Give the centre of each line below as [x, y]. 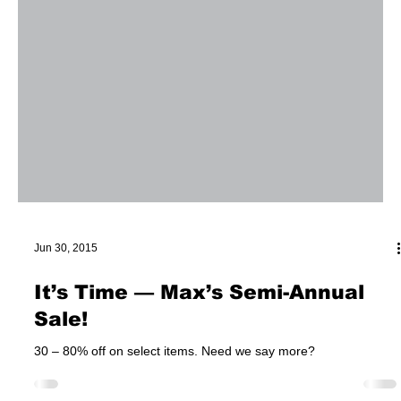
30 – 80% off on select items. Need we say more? [258, 387]
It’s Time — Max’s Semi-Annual [199, 328]
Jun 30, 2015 [66, 284]
